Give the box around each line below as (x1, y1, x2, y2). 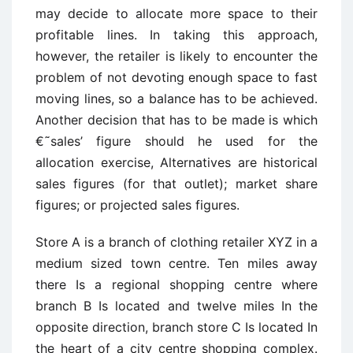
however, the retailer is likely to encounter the (35, 48, 318, 64)
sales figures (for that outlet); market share (35, 176, 318, 191)
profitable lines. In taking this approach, (35, 27, 318, 43)
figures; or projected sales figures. (35, 197, 240, 213)
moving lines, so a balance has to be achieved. (35, 91, 318, 106)
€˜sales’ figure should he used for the (35, 133, 318, 149)
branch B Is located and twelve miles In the (35, 298, 318, 314)
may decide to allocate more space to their (35, 6, 318, 21)
